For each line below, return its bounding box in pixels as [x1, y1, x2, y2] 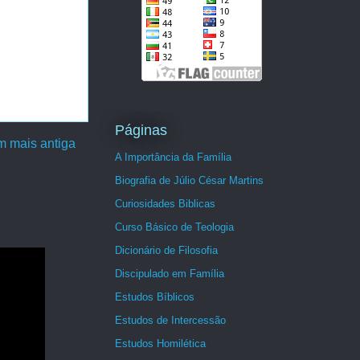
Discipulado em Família [115, 268, 224, 280]
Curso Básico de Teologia [115, 221, 234, 234]
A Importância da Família [115, 151, 231, 164]
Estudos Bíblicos [115, 291, 194, 304]
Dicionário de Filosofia [115, 244, 218, 257]
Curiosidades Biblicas [115, 198, 215, 211]
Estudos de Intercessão [115, 314, 226, 327]
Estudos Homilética [115, 337, 206, 350]
